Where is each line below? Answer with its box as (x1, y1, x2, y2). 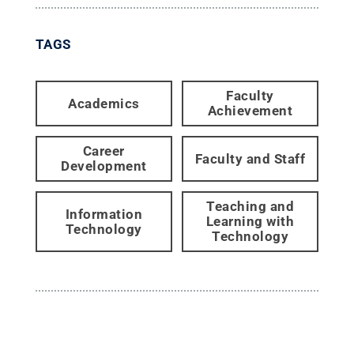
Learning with (205, 213, 295, 229)
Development (61, 158, 147, 174)
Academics (68, 95, 140, 111)
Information (65, 205, 143, 222)
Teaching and (206, 198, 295, 214)
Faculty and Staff (194, 150, 306, 167)
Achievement (207, 103, 293, 119)
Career (82, 143, 125, 159)
